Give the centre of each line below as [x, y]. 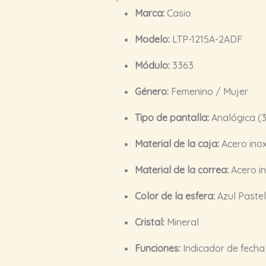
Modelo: [152, 39]
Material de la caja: [177, 143]
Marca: [149, 13]
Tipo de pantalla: [172, 117]
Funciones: [157, 248]
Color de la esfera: [175, 196]
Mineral [181, 222]
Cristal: [149, 222]
